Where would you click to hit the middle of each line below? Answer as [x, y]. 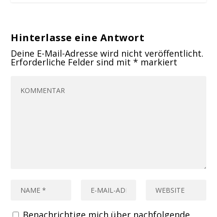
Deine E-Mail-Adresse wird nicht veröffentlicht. [107, 53]
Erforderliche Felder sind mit [72, 62]
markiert [158, 62]
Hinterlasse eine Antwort [78, 37]
